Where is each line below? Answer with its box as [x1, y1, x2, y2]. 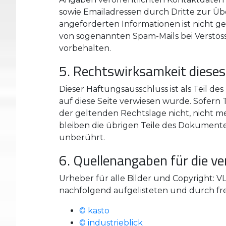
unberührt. [59, 133, 105, 142]
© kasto [79, 206, 109, 215]
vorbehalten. [59, 43, 111, 53]
